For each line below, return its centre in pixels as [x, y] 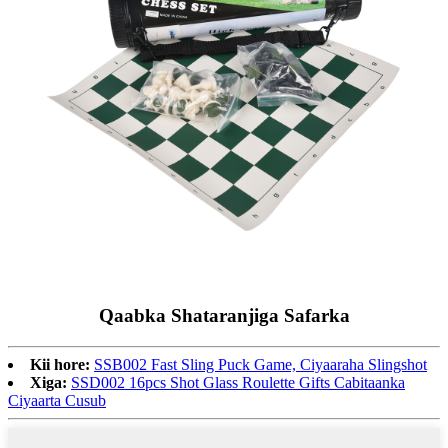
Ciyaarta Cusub [57, 400]
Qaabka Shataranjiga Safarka [224, 315]
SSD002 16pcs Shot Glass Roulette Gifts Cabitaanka [238, 382]
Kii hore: [60, 364]
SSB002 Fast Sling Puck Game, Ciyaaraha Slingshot [260, 364]
